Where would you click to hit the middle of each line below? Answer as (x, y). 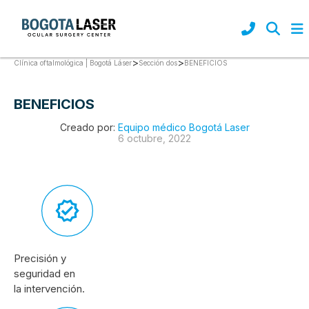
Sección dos (158, 63)
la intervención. (49, 288)
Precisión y (40, 258)
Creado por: (89, 127)
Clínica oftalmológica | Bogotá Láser (73, 63)
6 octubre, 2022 (154, 138)
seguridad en (44, 273)
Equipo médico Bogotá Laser (183, 127)
